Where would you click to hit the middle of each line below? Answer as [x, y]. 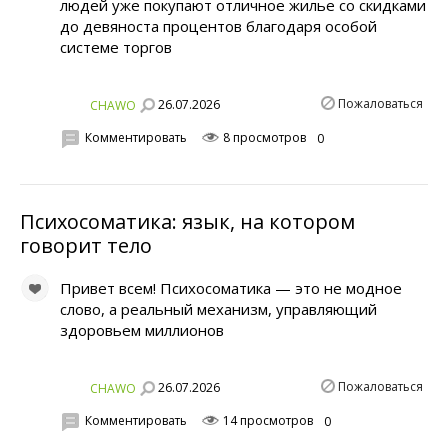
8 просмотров [263, 138]
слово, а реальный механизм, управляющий [218, 309]
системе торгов [116, 47]
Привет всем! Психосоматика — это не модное [231, 288]
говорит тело [86, 246]
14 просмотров [266, 421]
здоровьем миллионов [142, 330]
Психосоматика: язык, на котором [187, 222]
